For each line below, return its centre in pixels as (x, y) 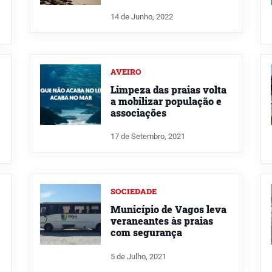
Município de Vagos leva (168, 209)
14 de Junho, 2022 (142, 16)
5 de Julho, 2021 (138, 257)
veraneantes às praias (162, 221)
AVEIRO (126, 71)
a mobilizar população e (166, 101)
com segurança (146, 233)
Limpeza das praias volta (168, 89)
